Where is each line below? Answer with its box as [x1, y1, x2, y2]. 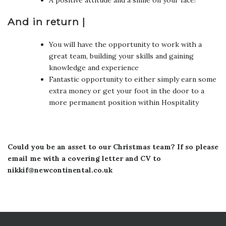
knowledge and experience [49, 63, 139, 72]
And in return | [8, 15, 85, 28]
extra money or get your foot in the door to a [49, 86, 204, 95]
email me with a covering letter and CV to [8, 153, 161, 163]
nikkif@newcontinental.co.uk [8, 165, 112, 175]
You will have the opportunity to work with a [49, 39, 202, 49]
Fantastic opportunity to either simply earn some [49, 74, 216, 84]
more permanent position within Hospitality [49, 97, 199, 107]
